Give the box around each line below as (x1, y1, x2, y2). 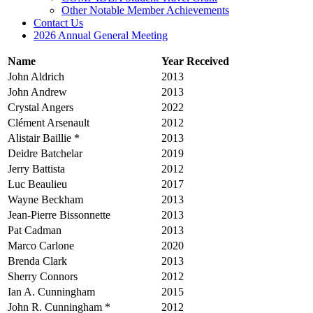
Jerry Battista (8, 162, 65, 175)
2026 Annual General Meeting (34, 29, 168, 41)
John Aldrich (8, 70, 64, 82)
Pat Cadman (8, 224, 61, 236)
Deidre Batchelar (8, 147, 82, 159)
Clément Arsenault (8, 116, 89, 129)
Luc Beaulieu (8, 177, 67, 190)
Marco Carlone (8, 239, 74, 252)
